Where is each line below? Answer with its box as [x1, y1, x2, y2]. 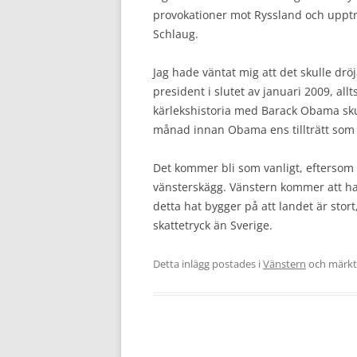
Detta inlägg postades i [153, 257, 263, 271]
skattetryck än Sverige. [153, 218, 273, 233]
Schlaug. [153, 26, 198, 41]
